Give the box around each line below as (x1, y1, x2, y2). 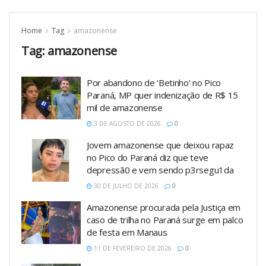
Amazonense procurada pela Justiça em (87, 201, 241, 214)
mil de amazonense (87, 102, 163, 114)
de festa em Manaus (87, 226, 167, 239)
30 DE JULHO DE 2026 (92, 182, 159, 191)
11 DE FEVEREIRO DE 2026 (92, 244, 172, 253)
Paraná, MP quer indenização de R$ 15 (87, 89, 239, 102)
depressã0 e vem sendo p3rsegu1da (87, 164, 234, 176)
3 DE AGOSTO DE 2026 (92, 119, 161, 128)
